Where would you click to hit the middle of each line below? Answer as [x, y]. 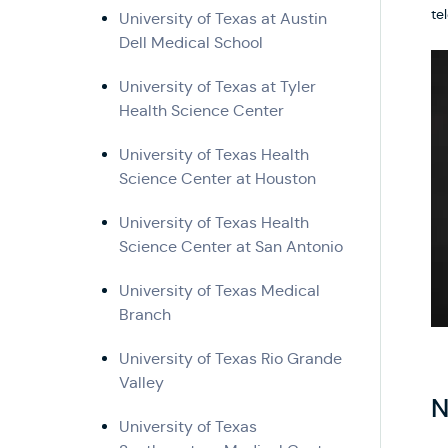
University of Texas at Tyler [217, 87]
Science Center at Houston [217, 179]
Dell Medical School [191, 43]
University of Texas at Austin [223, 19]
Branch [145, 315]
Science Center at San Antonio [231, 247]
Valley [141, 383]
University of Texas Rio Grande [230, 359]
